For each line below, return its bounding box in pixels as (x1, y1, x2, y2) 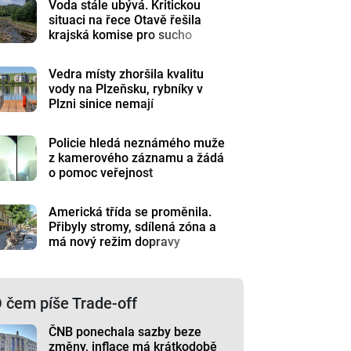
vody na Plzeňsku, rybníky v (49, 81, 204, 96)
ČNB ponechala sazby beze (49, 324, 202, 339)
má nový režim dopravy (49, 234, 181, 249)
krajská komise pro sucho (49, 27, 193, 42)
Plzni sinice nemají (49, 96, 154, 111)
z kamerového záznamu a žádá (49, 150, 225, 165)
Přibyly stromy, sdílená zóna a (49, 219, 217, 234)
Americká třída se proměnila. (49, 204, 212, 219)
